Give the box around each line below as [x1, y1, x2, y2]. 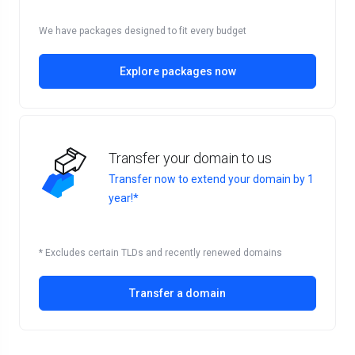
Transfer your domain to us [109, 150, 272, 166]
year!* [109, 192, 139, 204]
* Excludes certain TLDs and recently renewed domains [39, 247, 282, 258]
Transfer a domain [129, 287, 226, 300]
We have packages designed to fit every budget [39, 25, 246, 36]
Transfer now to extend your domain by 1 [109, 173, 314, 185]
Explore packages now [119, 65, 236, 78]
